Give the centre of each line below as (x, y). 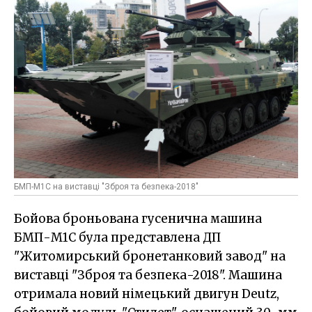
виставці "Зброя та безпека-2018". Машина (148, 275)
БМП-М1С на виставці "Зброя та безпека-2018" (106, 187)
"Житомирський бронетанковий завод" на (150, 257)
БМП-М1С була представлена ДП (117, 238)
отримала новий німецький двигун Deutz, (147, 294)
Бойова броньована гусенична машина (138, 219)
